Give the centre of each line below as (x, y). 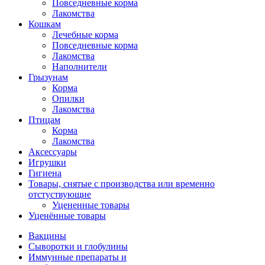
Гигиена (45, 173)
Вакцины (47, 236)
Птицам (44, 120)
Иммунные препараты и (77, 257)
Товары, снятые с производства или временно (122, 184)
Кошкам (45, 24)
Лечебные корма (85, 35)
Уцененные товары (91, 205)
